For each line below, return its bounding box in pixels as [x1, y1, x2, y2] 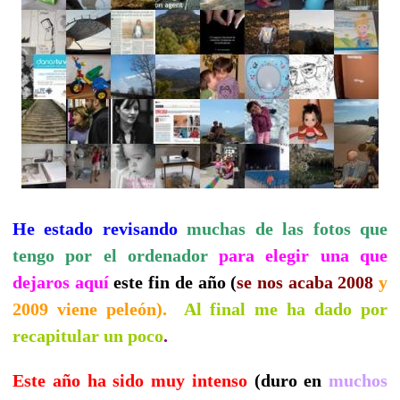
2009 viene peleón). [12, 298, 176, 319]
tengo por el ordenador [12, 245, 208, 265]
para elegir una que [219, 245, 388, 265]
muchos [321, 370, 387, 390]
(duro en [246, 370, 322, 390]
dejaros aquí [12, 271, 109, 292]
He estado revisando [12, 218, 178, 238]
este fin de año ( [108, 271, 237, 292]
